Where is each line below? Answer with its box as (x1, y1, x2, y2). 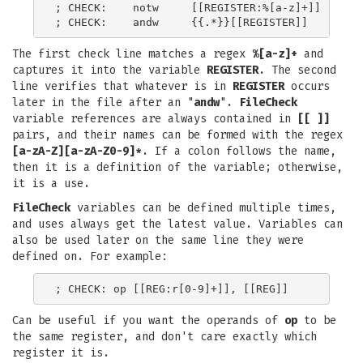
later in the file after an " (12, 96, 194, 109)
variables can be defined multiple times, (70, 201, 336, 215)
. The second (258, 63, 336, 77)
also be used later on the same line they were (12, 233, 304, 247)
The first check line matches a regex (12, 47, 252, 61)
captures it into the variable (12, 63, 207, 77)
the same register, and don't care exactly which (12, 330, 317, 344)
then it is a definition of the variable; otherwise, (12, 160, 343, 174)
